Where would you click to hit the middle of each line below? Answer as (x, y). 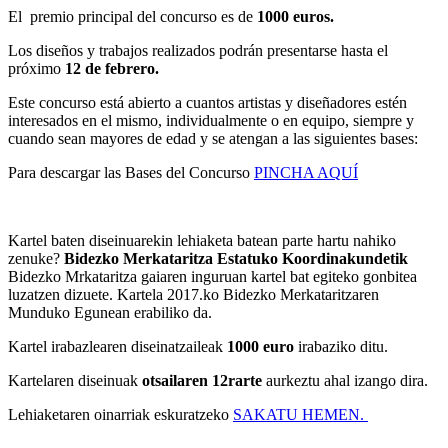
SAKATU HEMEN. (300, 415)
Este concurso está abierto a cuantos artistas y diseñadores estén (207, 103)
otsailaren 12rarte (200, 381)
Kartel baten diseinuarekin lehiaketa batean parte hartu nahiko (202, 241)
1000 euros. (295, 17)
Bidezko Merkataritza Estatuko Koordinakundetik (236, 259)
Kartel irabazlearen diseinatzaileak (117, 347)
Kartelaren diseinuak (73, 381)
